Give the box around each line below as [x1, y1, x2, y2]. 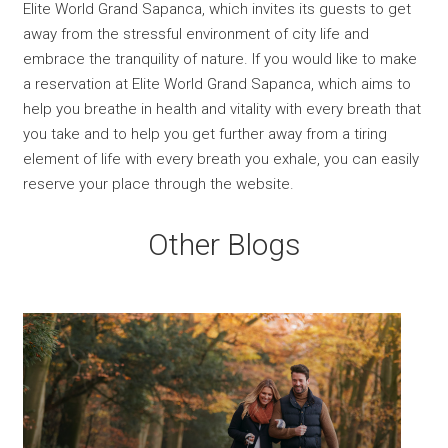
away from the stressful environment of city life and [23, 24, 370, 43]
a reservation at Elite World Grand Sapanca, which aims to [23, 74, 412, 93]
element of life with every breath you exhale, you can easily [23, 149, 420, 168]
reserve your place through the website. [23, 174, 295, 193]
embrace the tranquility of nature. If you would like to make [23, 49, 418, 68]
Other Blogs [147, 226, 301, 262]
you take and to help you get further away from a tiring [23, 124, 388, 143]
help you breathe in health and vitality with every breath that [23, 99, 422, 118]
